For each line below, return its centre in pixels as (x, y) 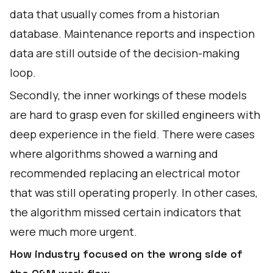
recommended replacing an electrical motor (125, 173)
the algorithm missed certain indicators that (126, 212)
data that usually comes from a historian (115, 14)
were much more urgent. (73, 232)
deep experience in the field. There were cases (132, 134)
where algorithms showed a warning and (114, 154)
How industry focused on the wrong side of (126, 254)
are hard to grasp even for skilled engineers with (135, 115)
